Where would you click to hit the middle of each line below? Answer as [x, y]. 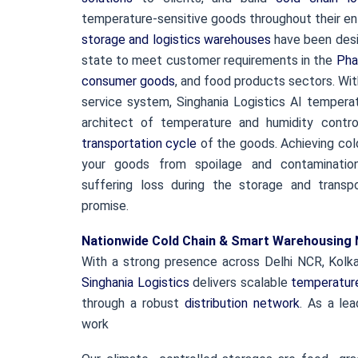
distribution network [242, 303]
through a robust [133, 303]
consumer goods [129, 81]
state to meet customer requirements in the [209, 60]
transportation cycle [139, 143]
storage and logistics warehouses [176, 40]
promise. [105, 206]
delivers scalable [240, 282]
